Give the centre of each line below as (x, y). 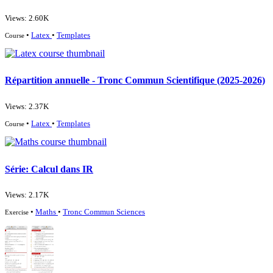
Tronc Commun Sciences (104, 212)
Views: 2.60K (27, 19)
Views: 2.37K (27, 107)
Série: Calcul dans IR (49, 169)
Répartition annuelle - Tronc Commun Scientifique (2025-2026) (135, 80)
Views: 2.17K (27, 195)
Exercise (18, 212)
